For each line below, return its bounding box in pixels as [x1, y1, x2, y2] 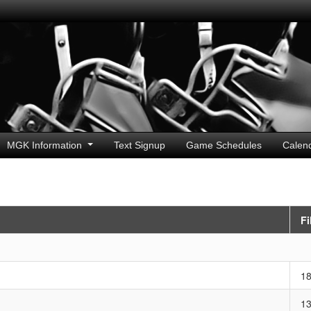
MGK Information [6, 140, 85, 151]
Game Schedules [185, 140, 262, 151]
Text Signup [113, 140, 165, 151]
